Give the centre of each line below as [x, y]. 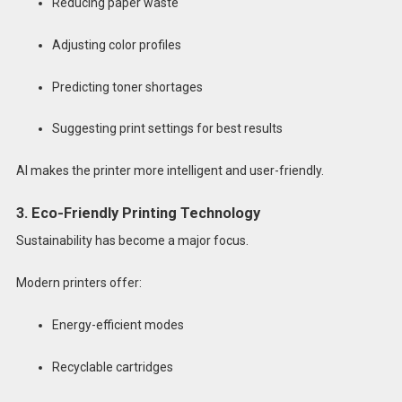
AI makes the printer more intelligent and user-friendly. [170, 171]
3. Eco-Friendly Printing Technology [138, 214]
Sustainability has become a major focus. [132, 241]
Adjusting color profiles [116, 44]
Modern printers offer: [79, 283]
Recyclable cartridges [112, 367]
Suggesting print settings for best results [167, 129]
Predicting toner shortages [127, 87]
